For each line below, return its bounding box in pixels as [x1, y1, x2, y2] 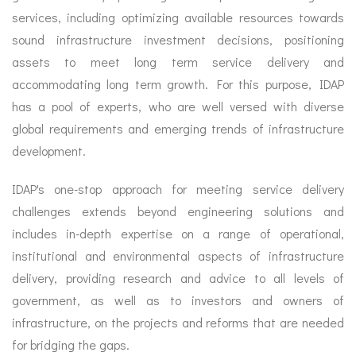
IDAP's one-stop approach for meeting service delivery [12, 180, 344, 198]
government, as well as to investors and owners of [12, 292, 344, 309]
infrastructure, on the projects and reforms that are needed [12, 314, 344, 331]
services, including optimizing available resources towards [12, 9, 344, 26]
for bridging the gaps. [12, 336, 130, 354]
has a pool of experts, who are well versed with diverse [12, 98, 344, 115]
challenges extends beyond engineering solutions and [12, 203, 344, 220]
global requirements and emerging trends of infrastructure [12, 120, 344, 137]
